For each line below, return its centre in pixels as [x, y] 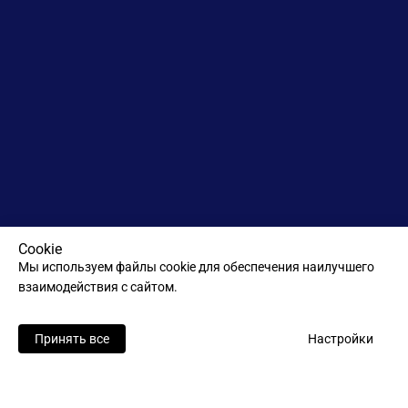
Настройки [341, 339]
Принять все [72, 339]
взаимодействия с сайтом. [98, 287]
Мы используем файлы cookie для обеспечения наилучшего [196, 267]
